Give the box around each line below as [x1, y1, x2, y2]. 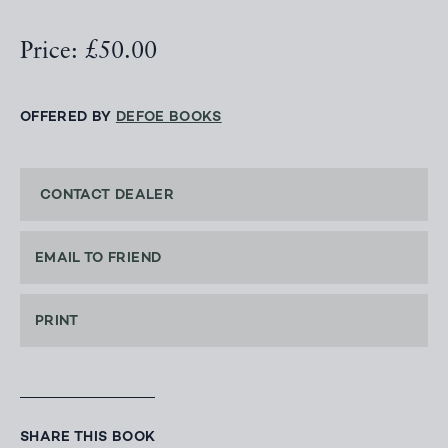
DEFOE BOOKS [115, 110, 222, 126]
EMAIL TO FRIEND [35, 251, 162, 267]
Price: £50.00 [20, 40, 157, 65]
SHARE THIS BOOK [20, 430, 156, 446]
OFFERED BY [20, 110, 116, 126]
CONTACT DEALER [40, 188, 174, 204]
